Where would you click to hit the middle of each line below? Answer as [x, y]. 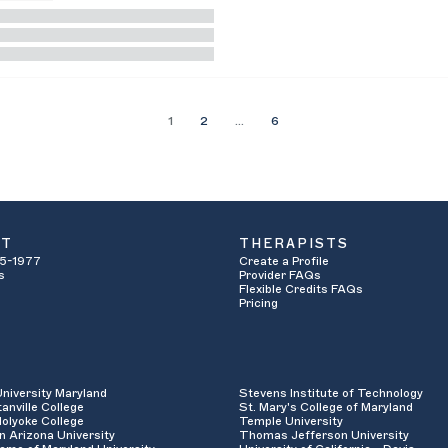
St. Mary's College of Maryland [326, 406]
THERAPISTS [294, 244]
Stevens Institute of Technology [331, 392]
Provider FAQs [280, 275]
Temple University [291, 420]
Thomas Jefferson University [324, 434]
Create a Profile [284, 261]
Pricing [258, 303]
